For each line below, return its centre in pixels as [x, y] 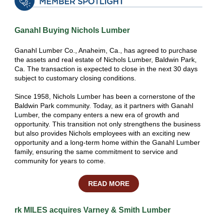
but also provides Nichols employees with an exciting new [102, 133]
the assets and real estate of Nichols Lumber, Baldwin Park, [106, 60]
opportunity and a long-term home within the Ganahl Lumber [107, 142]
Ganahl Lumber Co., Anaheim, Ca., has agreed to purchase [106, 50]
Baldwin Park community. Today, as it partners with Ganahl [104, 106]
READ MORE [108, 184]
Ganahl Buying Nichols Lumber [72, 30]
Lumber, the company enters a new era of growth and [97, 115]
